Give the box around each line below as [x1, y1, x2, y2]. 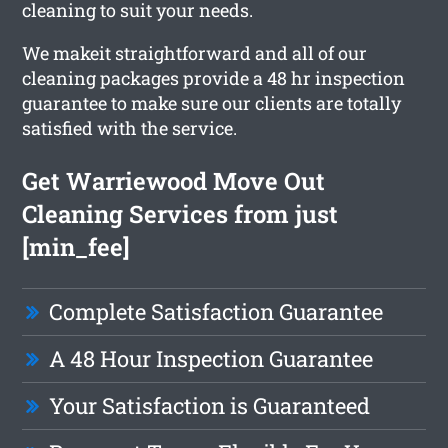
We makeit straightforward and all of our [22, 40, 368, 65]
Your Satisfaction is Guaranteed [49, 390, 371, 420]
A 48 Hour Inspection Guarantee [49, 343, 374, 373]
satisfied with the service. [22, 115, 238, 140]
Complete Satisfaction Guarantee [49, 296, 384, 326]
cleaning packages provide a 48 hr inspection [22, 65, 406, 90]
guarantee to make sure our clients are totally [22, 90, 402, 115]
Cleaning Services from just [22, 197, 339, 230]
